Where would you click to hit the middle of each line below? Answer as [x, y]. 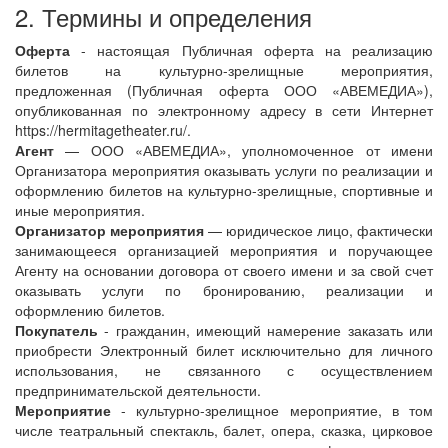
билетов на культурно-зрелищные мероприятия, [224, 70]
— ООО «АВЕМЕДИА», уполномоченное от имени [243, 150]
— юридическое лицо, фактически [318, 230]
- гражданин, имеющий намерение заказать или [265, 330]
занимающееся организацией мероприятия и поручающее [224, 250]
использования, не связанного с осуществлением [224, 370]
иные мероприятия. [80, 210]
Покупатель [56, 330]
